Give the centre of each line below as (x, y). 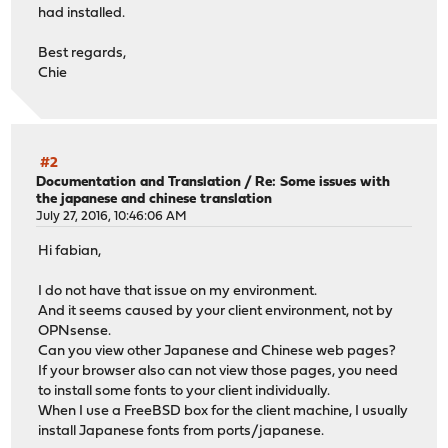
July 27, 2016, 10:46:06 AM (112, 217)
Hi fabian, (70, 251)
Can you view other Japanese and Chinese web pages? (217, 351)
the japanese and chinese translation (154, 200)
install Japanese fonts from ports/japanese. (181, 431)
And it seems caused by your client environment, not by (216, 311)
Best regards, (82, 54)
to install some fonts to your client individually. (184, 391)
